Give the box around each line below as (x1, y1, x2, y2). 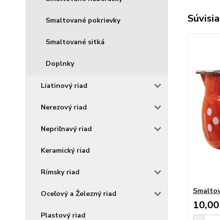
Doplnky (46, 59, 74, 68)
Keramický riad (41, 146, 90, 155)
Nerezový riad (41, 103, 87, 112)
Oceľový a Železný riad (41, 189, 116, 198)
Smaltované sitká (46, 37, 105, 47)
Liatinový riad (41, 81, 87, 90)
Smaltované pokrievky (46, 16, 120, 25)
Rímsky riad (41, 167, 80, 177)
